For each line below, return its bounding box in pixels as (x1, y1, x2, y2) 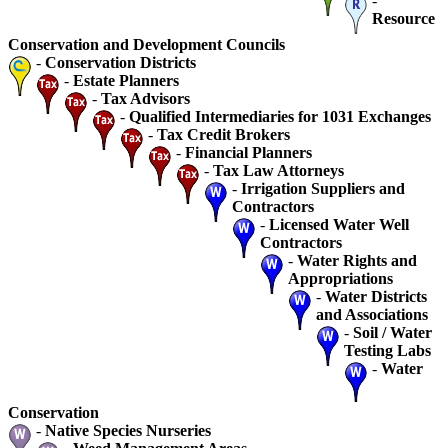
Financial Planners (185, 143, 312, 161)
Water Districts (325, 287, 427, 305)
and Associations (316, 305, 428, 323)
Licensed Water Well (269, 215, 409, 233)
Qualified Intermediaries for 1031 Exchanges (129, 107, 431, 125)
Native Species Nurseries (45, 421, 211, 439)
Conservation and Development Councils (8, 35, 285, 53)
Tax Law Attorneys (213, 161, 344, 179)
